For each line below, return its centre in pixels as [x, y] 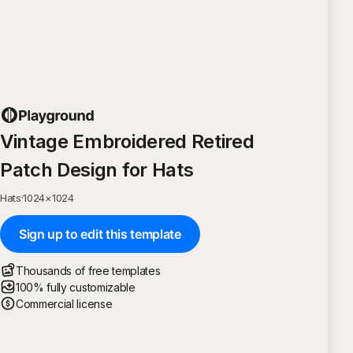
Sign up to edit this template [100, 234]
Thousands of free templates [88, 270]
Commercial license [64, 303]
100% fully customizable [76, 287]
